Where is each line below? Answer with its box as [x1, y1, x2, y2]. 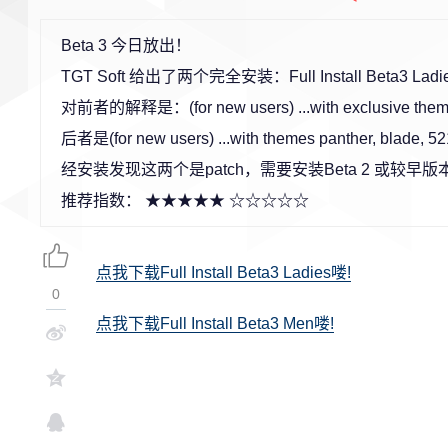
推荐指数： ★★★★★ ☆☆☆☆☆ [61, 192, 309, 209]
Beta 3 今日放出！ [61, 37, 191, 54]
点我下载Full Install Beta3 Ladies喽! [96, 264, 351, 281]
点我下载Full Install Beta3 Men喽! [96, 315, 334, 332]
